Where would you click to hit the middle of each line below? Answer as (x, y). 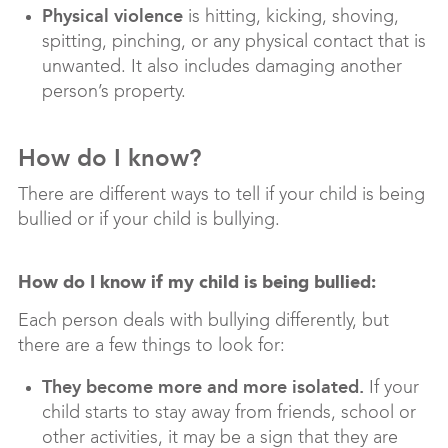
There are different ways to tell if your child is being (221, 195)
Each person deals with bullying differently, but (203, 321)
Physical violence (112, 16)
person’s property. (114, 92)
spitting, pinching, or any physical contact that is (234, 42)
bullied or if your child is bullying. (149, 220)
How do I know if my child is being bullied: (197, 283)
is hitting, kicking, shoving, (291, 17)
